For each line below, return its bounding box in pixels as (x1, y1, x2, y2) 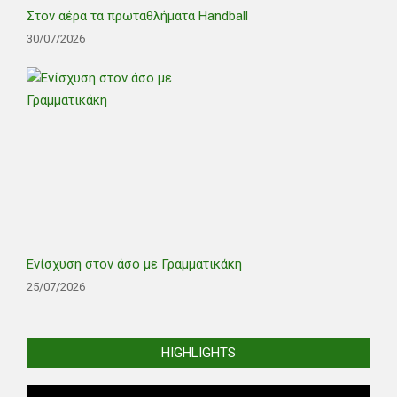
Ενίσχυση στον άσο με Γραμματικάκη (27, 255, 242, 272)
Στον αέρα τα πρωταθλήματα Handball (27, 7, 248, 24)
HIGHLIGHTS (161, 344, 236, 361)
